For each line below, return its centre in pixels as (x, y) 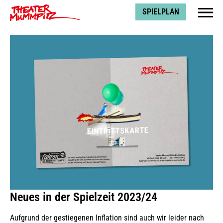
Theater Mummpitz (40, 8)
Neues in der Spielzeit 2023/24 (84, 197)
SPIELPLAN (161, 12)
